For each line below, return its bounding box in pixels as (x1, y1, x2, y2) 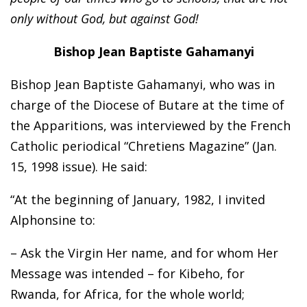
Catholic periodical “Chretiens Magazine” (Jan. (10, 138, 277, 155)
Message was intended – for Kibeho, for (10, 265, 245, 282)
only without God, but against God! (10, 10, 199, 27)
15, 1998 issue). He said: (10, 158, 147, 175)
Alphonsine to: (10, 212, 95, 229)
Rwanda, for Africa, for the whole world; (10, 286, 245, 303)
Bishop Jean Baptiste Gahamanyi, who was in (10, 76, 275, 93)
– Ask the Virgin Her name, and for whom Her (10, 245, 278, 262)
